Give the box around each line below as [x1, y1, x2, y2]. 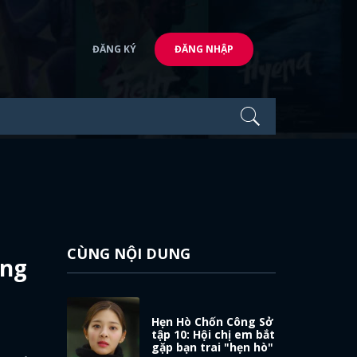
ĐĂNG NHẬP [175, 41, 233, 56]
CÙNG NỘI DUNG [66, 244, 190, 263]
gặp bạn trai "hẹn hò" [151, 339, 274, 355]
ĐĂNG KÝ [92, 41, 136, 56]
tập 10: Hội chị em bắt [151, 326, 276, 342]
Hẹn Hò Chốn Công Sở [151, 313, 274, 329]
